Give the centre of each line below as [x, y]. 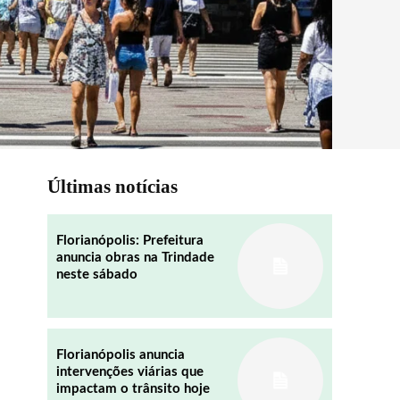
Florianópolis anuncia [120, 354]
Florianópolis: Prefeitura [129, 241]
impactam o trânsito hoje [133, 388]
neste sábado [96, 275]
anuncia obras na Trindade [135, 258]
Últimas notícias [112, 187]
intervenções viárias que [129, 371]
